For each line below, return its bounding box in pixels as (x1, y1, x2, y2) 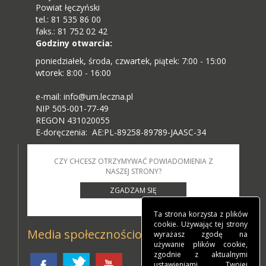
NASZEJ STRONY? (105, 166, 161, 177)
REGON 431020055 (36, 115, 110, 126)
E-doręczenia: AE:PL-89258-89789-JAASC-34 (36, 126, 206, 138)
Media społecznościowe (27, 226, 158, 243)
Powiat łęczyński (36, 2, 100, 14)
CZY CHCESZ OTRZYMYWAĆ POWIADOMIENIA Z (53, 156, 213, 167)
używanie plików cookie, (154, 239, 248, 249)
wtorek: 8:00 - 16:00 (36, 67, 111, 79)
